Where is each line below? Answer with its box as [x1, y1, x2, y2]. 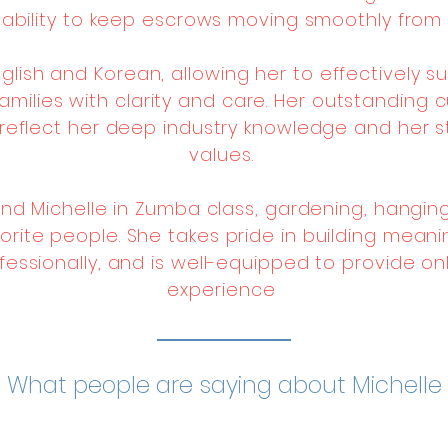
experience [167, 277, 276, 302]
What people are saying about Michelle [7, 369, 442, 401]
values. [189, 142, 254, 167]
